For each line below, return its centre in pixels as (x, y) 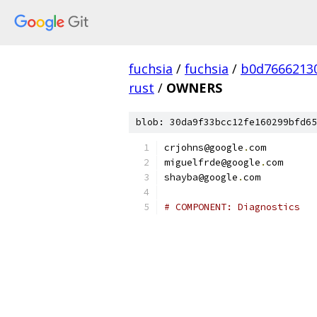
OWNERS (194, 88)
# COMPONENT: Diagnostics (232, 207)
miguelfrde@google (212, 162)
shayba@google (201, 177)
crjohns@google (204, 148)
